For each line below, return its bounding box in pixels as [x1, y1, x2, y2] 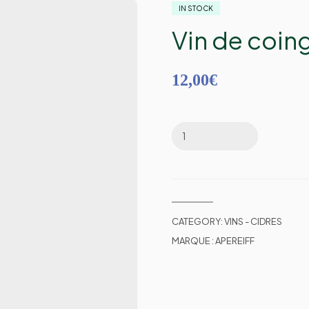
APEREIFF [215, 235, 255, 246]
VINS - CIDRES [224, 215, 283, 227]
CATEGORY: [172, 215, 225, 227]
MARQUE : [172, 235, 216, 246]
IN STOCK [179, 3, 214, 12]
